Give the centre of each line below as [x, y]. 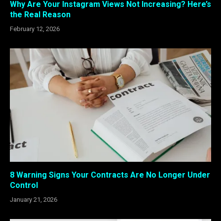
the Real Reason [40, 15]
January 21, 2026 [34, 199]
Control [24, 185]
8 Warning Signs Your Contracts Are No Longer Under [110, 175]
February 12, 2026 [35, 29]
